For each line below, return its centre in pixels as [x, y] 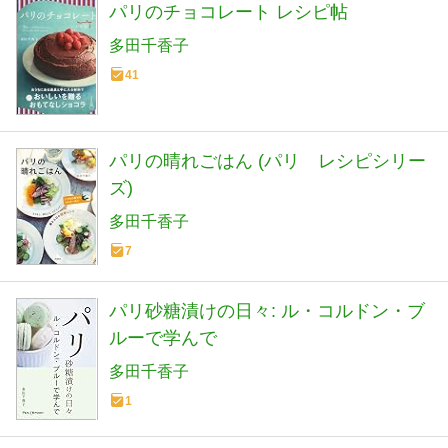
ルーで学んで [163, 337]
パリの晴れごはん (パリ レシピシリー [267, 161]
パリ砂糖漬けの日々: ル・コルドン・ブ [267, 310]
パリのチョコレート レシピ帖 [228, 12]
